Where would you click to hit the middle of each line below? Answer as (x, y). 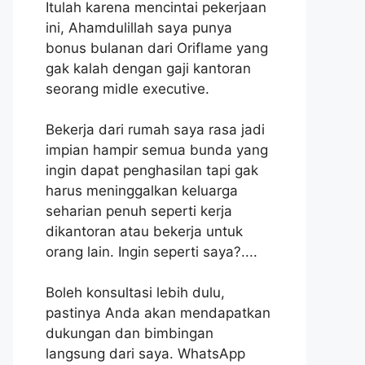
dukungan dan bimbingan (130, 334)
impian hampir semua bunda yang (157, 150)
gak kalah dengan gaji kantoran (148, 69)
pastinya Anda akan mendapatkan (158, 313)
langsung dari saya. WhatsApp (145, 354)
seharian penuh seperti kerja (139, 211)
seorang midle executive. (128, 89)
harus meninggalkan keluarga (142, 191)
